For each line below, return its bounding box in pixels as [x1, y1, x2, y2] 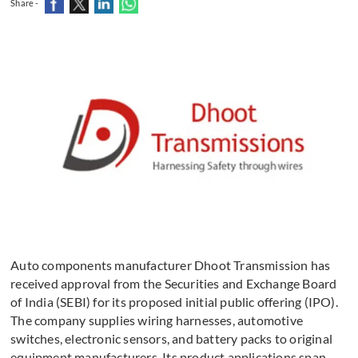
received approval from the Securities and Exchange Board [10, 276, 337, 292]
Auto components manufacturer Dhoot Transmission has [10, 257, 331, 273]
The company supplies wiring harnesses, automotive [10, 312, 304, 328]
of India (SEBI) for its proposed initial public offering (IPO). [10, 294, 338, 310]
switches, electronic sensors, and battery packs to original [10, 331, 333, 347]
